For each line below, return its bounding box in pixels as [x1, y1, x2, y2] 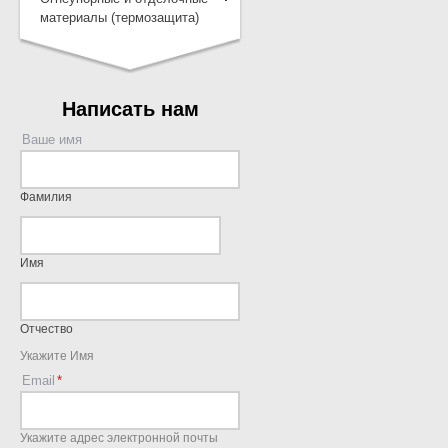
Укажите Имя [20, 348, 94, 362]
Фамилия [20, 189, 72, 203]
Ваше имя [22, 131, 82, 147]
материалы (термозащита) [40, 9, 199, 25]
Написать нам [61, 97, 199, 120]
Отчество [20, 321, 73, 335]
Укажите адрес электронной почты [20, 430, 218, 444]
